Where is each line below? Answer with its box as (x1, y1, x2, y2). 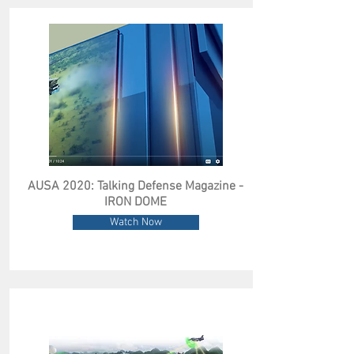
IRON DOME (104, 194, 167, 210)
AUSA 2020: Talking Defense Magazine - (28, 179, 243, 194)
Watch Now (109, 216, 162, 229)
